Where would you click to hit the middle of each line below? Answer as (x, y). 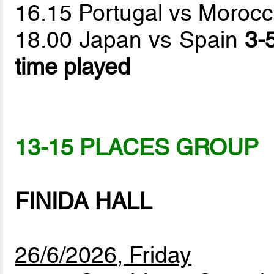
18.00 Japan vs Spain (130, 40)
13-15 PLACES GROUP (137, 148)
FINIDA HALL (84, 202)
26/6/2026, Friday (103, 255)
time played (73, 67)
